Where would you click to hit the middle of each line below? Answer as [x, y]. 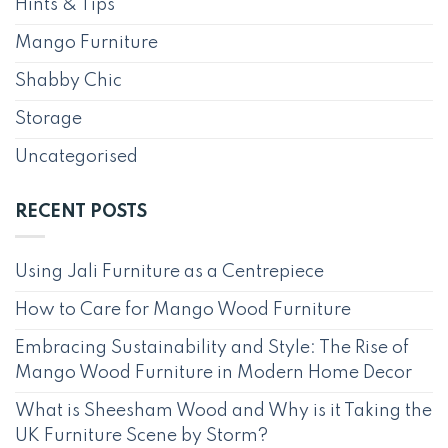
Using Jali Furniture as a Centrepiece [169, 272]
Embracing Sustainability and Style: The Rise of [212, 348]
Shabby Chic [68, 80]
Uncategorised [76, 156]
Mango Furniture [86, 42]
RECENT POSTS [81, 211]
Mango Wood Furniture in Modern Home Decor [213, 373]
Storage [48, 118]
